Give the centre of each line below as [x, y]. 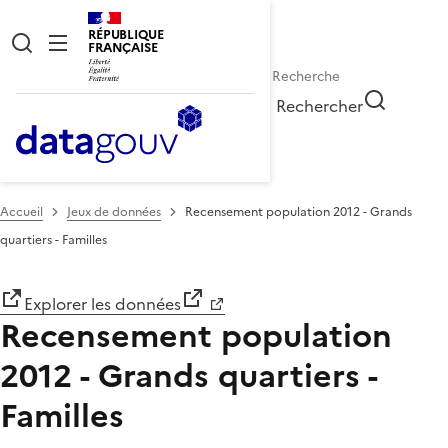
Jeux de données [114, 211]
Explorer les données [102, 303]
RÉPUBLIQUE [126, 34]
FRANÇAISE [123, 47]
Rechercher [320, 105]
